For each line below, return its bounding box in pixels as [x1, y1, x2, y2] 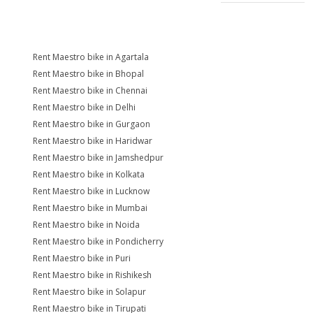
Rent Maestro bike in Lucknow [33, 185, 150, 197]
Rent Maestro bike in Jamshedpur [33, 152, 163, 163]
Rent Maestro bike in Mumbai [33, 202, 147, 214]
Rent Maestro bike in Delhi [33, 101, 136, 113]
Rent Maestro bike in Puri [33, 252, 131, 264]
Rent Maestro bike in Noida [33, 219, 140, 231]
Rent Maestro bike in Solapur [33, 286, 146, 298]
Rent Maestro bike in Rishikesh [33, 269, 152, 281]
